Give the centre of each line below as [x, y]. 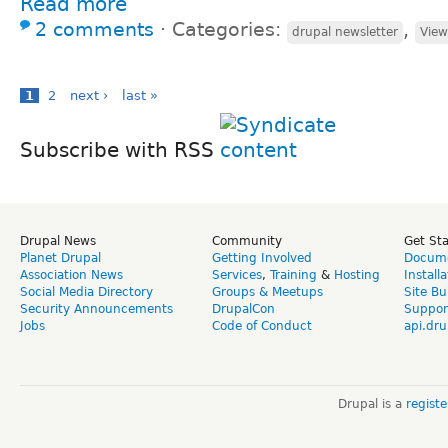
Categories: [229, 29]
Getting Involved [262, 257]
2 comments [94, 29]
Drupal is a [371, 403]
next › [89, 95]
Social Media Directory [86, 291]
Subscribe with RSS [120, 149]
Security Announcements [96, 308]
